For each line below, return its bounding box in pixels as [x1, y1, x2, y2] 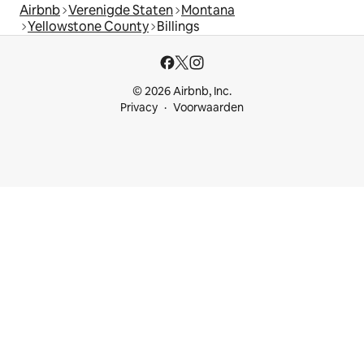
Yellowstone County [28, 18, 149, 36]
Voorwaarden [173, 100, 244, 115]
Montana [181, 2, 235, 19]
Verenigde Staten [68, 2, 173, 19]
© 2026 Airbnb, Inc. [132, 84, 232, 99]
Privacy [120, 100, 158, 115]
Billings [157, 18, 199, 36]
